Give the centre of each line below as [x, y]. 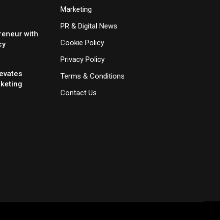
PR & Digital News [89, 26]
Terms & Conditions [92, 76]
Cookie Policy [82, 42]
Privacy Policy [82, 59]
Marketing [76, 9]
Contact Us [78, 93]
